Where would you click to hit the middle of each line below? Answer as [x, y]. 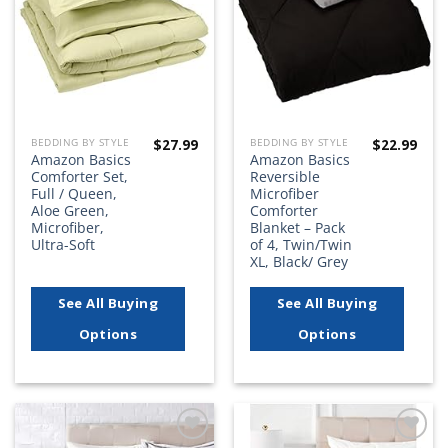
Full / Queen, [74, 194]
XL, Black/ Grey [299, 262]
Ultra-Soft [63, 245]
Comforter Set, [80, 177]
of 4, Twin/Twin [301, 245]
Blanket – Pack [298, 228]
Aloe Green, [70, 211]
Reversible [285, 177]
